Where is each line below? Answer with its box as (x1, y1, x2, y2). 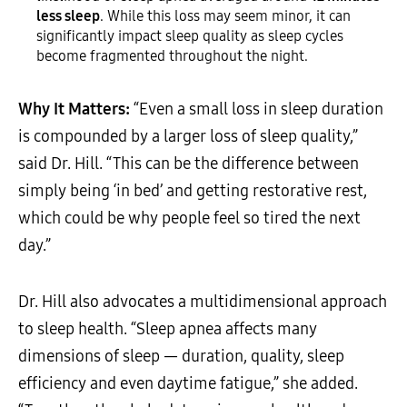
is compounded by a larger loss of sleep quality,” (18, 125, 358, 146)
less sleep (36, 6, 100, 25)
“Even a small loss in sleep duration (134, 98, 383, 119)
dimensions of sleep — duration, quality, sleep (18, 345, 344, 366)
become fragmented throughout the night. (36, 46, 308, 65)
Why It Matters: (18, 98, 134, 119)
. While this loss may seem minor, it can (100, 6, 351, 25)
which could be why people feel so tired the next (18, 207, 361, 228)
